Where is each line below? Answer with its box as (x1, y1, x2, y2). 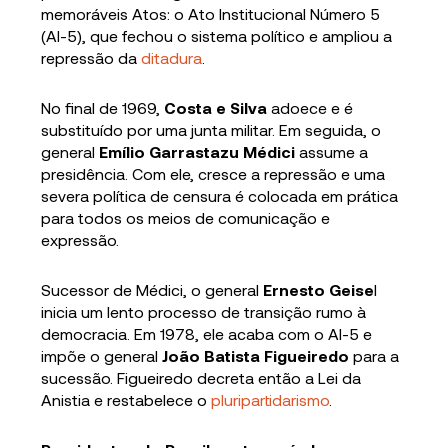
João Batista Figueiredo (162, 346, 350, 366)
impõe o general (41, 346, 163, 366)
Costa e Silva (164, 98, 268, 118)
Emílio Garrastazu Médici (99, 142, 296, 162)
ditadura (141, 48, 203, 68)
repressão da (41, 48, 142, 68)
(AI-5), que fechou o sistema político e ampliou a (41, 26, 393, 46)
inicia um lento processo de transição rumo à (41, 302, 367, 322)
